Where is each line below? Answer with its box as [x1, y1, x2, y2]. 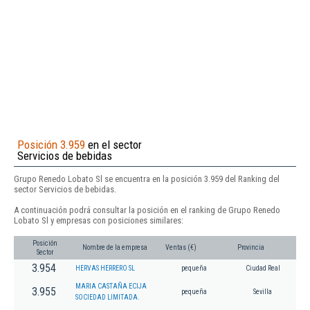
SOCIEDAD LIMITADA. [75, 293, 140, 302]
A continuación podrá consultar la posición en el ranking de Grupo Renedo [14, 204, 280, 215]
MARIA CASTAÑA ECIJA [75, 282, 147, 291]
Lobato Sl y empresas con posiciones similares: [14, 215, 183, 226]
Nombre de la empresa [82, 244, 147, 252]
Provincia [237, 244, 264, 252]
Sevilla [253, 288, 272, 296]
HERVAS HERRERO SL [75, 264, 135, 273]
